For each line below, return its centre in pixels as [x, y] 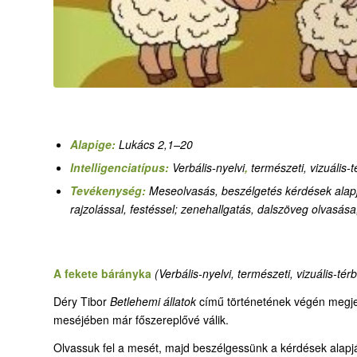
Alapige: [94, 145]
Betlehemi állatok [153, 301]
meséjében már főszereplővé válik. [141, 319]
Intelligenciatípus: [121, 168]
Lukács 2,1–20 [156, 145]
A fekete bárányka [102, 273]
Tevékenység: [110, 191]
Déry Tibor [82, 301]
